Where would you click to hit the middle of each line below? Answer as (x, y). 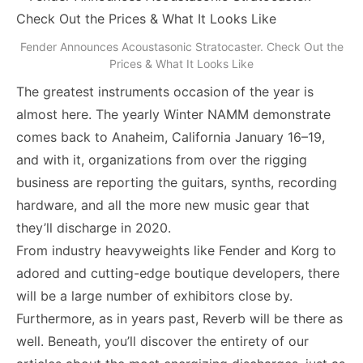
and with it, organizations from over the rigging (162, 160)
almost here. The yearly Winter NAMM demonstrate (173, 114)
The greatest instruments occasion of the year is (165, 92)
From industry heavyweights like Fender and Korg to (176, 250)
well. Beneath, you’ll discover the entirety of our (162, 341)
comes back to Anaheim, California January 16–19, (171, 137)
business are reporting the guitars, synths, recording (177, 182)
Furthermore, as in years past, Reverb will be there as (179, 318)
